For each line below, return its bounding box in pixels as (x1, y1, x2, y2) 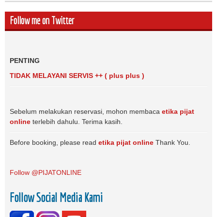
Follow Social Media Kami (10, 190, 103, 204)
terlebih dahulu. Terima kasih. (32, 118, 123, 126)
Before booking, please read (10, 139, 98, 147)
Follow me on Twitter (10, 15, 74, 27)
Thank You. (154, 139, 190, 147)
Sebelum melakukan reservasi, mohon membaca (10, 108, 162, 116)
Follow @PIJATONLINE (10, 169, 81, 177)
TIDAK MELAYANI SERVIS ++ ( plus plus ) (10, 72, 144, 80)
